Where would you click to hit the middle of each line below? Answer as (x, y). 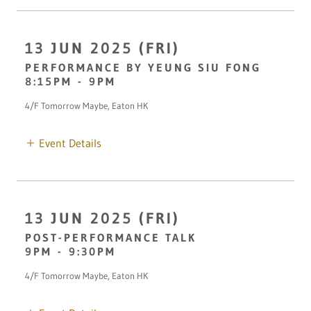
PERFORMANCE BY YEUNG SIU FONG (143, 68)
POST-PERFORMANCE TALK (111, 238)
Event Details (70, 143)
